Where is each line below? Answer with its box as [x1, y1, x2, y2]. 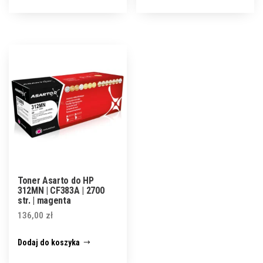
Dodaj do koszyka [18, 238, 80, 248]
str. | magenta [18, 195, 71, 207]
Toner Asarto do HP [18, 175, 94, 187]
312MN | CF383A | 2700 [18, 185, 104, 197]
